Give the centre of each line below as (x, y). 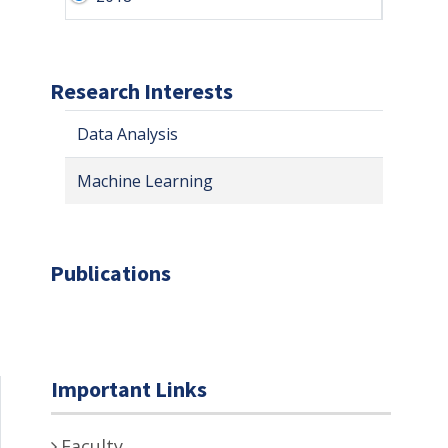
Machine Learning (145, 180)
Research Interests (141, 90)
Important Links (129, 388)
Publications (110, 272)
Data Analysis (127, 133)
